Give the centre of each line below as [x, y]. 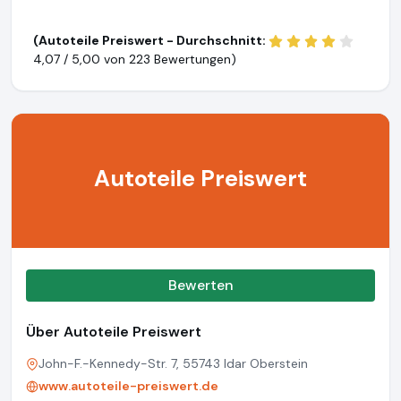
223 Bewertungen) [183, 59]
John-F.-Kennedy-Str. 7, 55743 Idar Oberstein [173, 363]
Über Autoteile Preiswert [114, 332]
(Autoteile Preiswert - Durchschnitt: [151, 40]
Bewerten [200, 285]
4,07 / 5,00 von [81, 59]
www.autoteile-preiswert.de [128, 386]
